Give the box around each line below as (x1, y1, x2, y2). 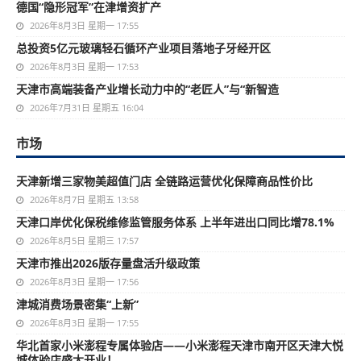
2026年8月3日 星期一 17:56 (27, 276, 139, 288)
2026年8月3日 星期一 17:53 (27, 60, 139, 73)
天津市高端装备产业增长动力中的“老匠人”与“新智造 (16, 81, 279, 97)
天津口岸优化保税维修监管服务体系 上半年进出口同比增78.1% (16, 214, 334, 230)
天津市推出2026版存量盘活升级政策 (16, 255, 200, 271)
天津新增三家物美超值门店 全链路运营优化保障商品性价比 (16, 173, 313, 189)
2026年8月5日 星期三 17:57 (27, 234, 139, 247)
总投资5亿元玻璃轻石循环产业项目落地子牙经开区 (16, 40, 271, 56)
